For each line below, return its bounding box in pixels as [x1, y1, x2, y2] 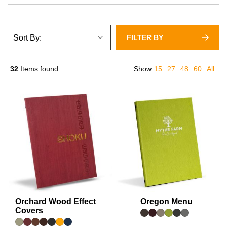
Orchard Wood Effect [15, 197, 96, 206]
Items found [20, 64, 58, 73]
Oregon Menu [140, 197, 193, 206]
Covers [15, 206, 43, 215]
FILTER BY [127, 33, 163, 42]
